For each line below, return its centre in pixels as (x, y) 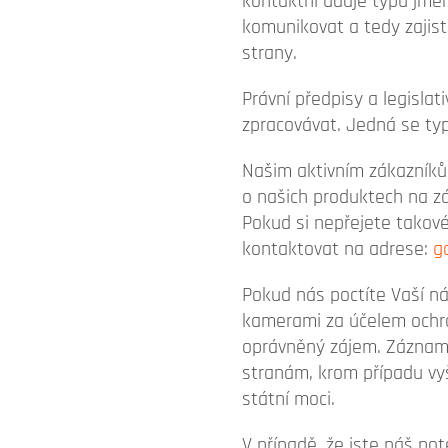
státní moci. (288, 399)
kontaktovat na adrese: (337, 249)
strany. (269, 53)
